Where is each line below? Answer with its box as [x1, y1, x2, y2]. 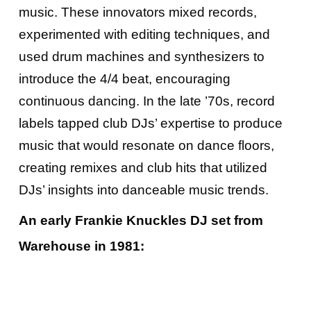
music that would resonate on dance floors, [18, 137, 274, 153]
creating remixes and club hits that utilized [18, 160, 267, 175]
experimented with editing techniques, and [18, 26, 270, 42]
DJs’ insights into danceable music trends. [18, 182, 269, 197]
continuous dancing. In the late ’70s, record [18, 93, 275, 108]
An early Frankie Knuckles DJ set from [18, 212, 263, 228]
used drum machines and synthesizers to [18, 49, 264, 64]
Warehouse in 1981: [18, 238, 144, 253]
